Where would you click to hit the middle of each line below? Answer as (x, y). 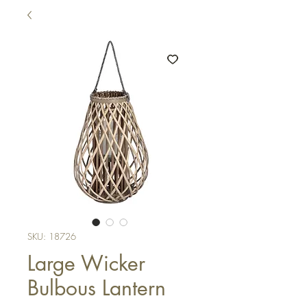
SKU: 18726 (52, 236)
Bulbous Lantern (97, 288)
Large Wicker (86, 263)
